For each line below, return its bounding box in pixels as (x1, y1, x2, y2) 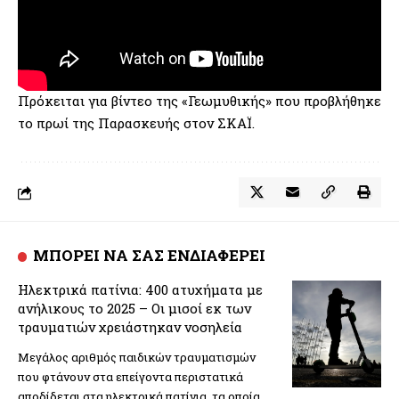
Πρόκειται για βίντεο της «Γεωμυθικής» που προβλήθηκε (18, 92, 381, 110)
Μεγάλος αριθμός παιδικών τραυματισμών (18, 349, 256, 366)
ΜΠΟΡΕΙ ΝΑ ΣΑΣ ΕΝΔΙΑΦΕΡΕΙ (33, 245, 266, 266)
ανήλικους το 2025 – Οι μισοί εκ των (18, 299, 251, 318)
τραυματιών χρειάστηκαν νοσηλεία (18, 318, 242, 337)
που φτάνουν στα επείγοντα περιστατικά (18, 369, 243, 386)
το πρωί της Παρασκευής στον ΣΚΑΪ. (18, 114, 255, 133)
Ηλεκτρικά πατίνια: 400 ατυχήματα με (18, 281, 263, 299)
